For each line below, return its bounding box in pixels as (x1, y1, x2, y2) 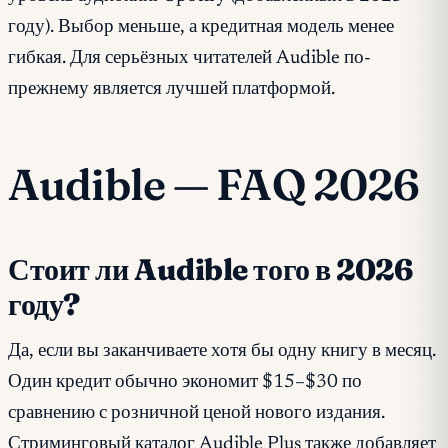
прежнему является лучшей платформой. (8, 79, 335, 99)
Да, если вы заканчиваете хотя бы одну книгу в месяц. (8, 342, 436, 362)
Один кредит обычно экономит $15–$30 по (8, 373, 362, 393)
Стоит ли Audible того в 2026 (8, 250, 414, 288)
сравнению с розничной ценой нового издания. (8, 404, 385, 424)
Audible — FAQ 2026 (8, 157, 420, 211)
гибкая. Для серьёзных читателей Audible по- (8, 48, 371, 68)
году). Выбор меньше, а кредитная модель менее (8, 17, 394, 37)
